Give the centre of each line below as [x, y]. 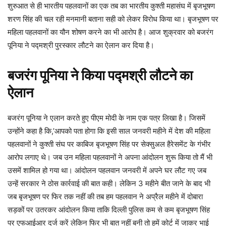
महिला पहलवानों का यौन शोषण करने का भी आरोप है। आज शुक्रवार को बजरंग [110, 32]
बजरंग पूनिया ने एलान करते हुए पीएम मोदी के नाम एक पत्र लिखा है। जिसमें [106, 118]
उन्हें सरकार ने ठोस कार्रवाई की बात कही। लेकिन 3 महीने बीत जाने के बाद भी [109, 184]
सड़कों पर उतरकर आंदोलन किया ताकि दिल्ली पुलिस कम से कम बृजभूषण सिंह [109, 210]
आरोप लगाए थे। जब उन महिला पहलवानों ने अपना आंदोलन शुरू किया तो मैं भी [110, 157]
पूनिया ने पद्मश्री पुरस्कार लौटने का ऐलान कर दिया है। [81, 45]
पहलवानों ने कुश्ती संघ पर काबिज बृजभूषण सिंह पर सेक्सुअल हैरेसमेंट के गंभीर [109, 144]
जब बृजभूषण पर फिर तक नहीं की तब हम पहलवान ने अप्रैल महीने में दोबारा [105, 197]
